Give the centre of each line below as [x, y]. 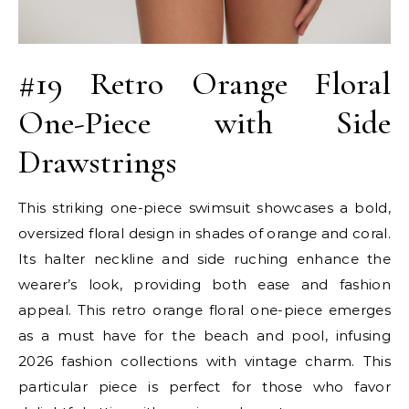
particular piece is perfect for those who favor [204, 386]
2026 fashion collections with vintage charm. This [204, 361]
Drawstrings [98, 162]
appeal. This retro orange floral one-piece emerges [204, 309]
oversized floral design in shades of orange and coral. [204, 233]
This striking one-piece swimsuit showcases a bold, [204, 207]
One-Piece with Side [204, 122]
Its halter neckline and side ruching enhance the [204, 258]
